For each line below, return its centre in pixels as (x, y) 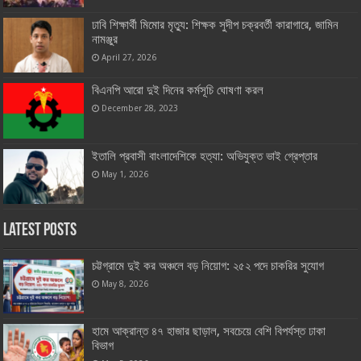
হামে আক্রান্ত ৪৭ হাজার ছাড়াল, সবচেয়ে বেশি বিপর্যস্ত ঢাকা (209, 331)
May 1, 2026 (125, 174)
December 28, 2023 (140, 108)
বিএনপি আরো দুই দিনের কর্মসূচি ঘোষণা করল (178, 91)
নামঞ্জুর (105, 40)
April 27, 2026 (129, 58)
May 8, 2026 (125, 283)
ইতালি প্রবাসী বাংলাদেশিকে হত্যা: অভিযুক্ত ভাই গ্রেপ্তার (205, 156)
